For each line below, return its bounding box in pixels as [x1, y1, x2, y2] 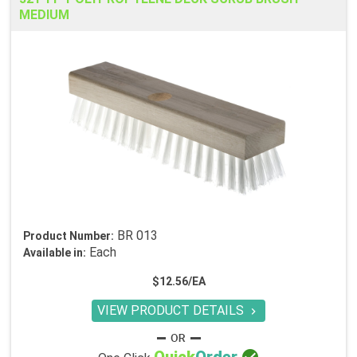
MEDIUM [19, 7, 69, 23]
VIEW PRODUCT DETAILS [97, 303, 247, 319]
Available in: [23, 246, 86, 260]
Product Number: [23, 229, 114, 243]
